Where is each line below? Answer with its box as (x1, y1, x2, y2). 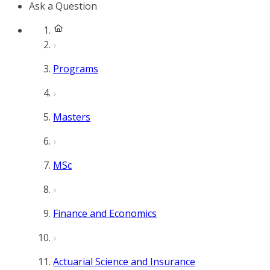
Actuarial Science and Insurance (53, 255, 195, 268)
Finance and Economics (53, 207, 157, 220)
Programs (53, 62, 98, 75)
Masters (53, 110, 90, 124)
